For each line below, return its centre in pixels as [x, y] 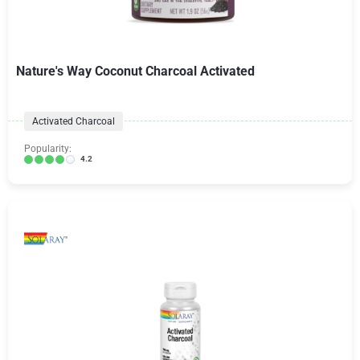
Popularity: [48, 149]
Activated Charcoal [74, 121]
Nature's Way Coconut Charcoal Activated [135, 71]
